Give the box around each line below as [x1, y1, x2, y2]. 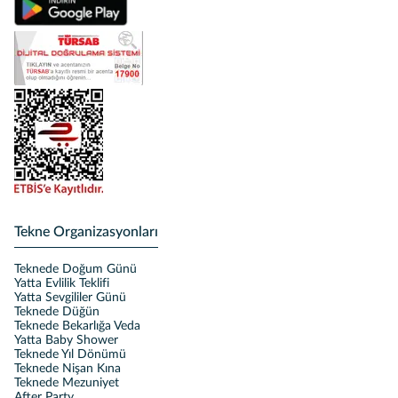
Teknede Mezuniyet [14, 377, 119, 389]
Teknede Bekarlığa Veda [14, 320, 140, 332]
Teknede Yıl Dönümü [14, 348, 126, 361]
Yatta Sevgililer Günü [14, 291, 126, 304]
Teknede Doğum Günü [14, 263, 137, 275]
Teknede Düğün [14, 306, 99, 318]
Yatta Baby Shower [14, 334, 118, 346]
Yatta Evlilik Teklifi [14, 277, 109, 290]
